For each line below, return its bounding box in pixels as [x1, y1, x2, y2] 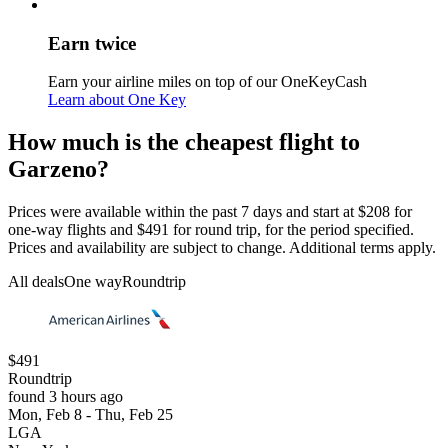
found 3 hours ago [8, 388, 123, 406]
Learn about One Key [48, 91, 186, 109]
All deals [8, 273, 64, 291]
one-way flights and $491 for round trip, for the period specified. [8, 221, 414, 239]
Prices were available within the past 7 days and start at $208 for [8, 203, 412, 221]
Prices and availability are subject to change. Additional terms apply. [8, 239, 436, 257]
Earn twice [48, 32, 136, 54]
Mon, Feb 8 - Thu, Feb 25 [8, 406, 173, 424]
